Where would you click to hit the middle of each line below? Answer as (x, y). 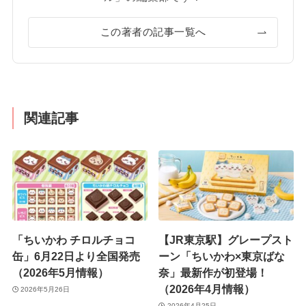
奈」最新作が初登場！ (213, 273)
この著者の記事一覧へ (153, 32)
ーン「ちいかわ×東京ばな (222, 256)
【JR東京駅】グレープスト (226, 240)
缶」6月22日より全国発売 (76, 256)
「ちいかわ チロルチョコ (73, 240)
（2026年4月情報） (207, 289)
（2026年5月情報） (60, 273)
